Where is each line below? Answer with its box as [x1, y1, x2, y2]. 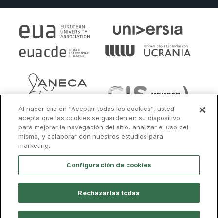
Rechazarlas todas [78, 189, 140, 197]
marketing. [18, 142, 51, 149]
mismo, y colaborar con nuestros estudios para [18, 132, 163, 140]
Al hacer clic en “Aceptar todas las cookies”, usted [18, 105, 175, 112]
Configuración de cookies [66, 161, 152, 169]
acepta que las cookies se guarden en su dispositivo [18, 114, 181, 122]
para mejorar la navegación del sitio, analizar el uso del [18, 123, 189, 131]
